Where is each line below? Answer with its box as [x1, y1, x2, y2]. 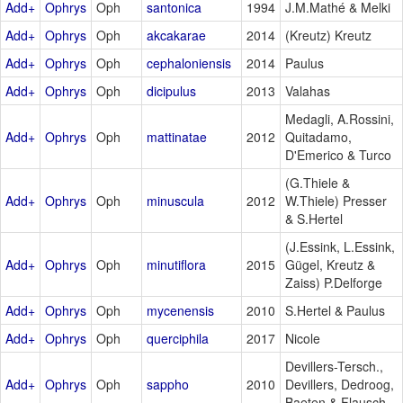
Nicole [285, 329, 320, 348]
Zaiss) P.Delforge [285, 273, 382, 292]
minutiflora [147, 255, 206, 274]
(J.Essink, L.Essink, [285, 237, 395, 256]
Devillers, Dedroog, [285, 375, 394, 394]
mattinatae [147, 128, 207, 147]
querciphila [147, 329, 209, 348]
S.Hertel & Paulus [285, 301, 385, 320]
